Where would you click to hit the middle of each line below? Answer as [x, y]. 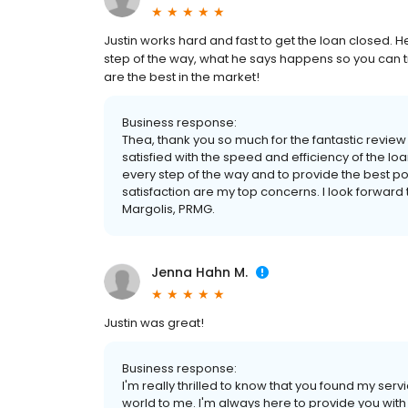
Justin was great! [154, 323]
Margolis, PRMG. [168, 209]
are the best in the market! [182, 77]
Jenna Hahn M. [199, 273]
